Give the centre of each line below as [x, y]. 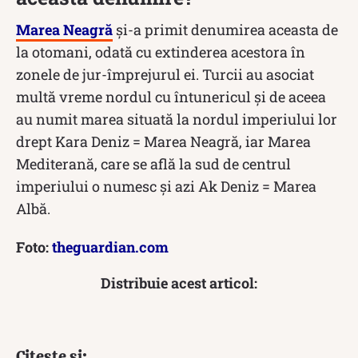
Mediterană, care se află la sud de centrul [153, 163]
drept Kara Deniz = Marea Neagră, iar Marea [163, 141]
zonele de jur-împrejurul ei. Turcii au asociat [165, 74]
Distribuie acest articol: [179, 282]
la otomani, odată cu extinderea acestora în [161, 52]
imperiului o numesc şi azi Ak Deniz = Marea [166, 186]
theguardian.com [110, 247]
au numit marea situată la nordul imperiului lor [177, 119]
